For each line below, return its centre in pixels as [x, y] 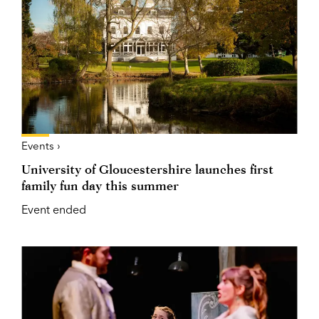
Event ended [54, 209]
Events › [41, 145]
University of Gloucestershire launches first [147, 169]
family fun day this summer [100, 185]
